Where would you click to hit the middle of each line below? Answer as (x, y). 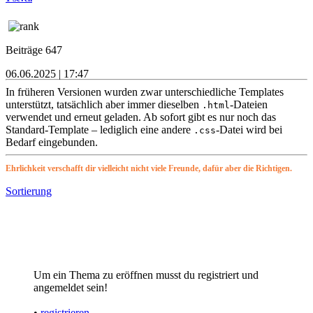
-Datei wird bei (249, 129)
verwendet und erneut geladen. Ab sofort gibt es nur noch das (141, 117)
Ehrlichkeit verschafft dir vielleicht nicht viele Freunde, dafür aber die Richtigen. (149, 168)
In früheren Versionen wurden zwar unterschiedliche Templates (145, 92)
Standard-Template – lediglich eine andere (100, 129)
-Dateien (249, 104)
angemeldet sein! (71, 287)
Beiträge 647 (34, 50)
